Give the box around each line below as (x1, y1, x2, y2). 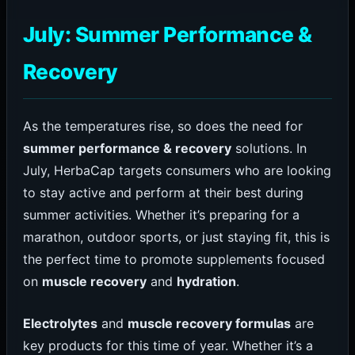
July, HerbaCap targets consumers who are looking (22, 162, 331, 178)
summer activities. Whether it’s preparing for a (22, 206, 300, 223)
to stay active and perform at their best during (22, 184, 303, 200)
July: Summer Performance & (22, 21, 312, 47)
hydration (176, 273, 236, 289)
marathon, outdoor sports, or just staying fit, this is (22, 228, 330, 245)
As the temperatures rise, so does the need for (22, 117, 303, 134)
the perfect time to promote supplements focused (22, 250, 325, 267)
